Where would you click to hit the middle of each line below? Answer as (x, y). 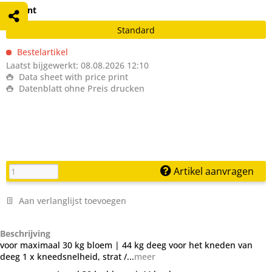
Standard (136, 30)
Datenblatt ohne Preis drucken (80, 88)
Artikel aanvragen (212, 171)
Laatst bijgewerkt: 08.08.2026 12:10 (77, 65)
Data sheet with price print (72, 77)
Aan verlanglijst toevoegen (71, 201)
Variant (21, 10)
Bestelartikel (41, 52)
